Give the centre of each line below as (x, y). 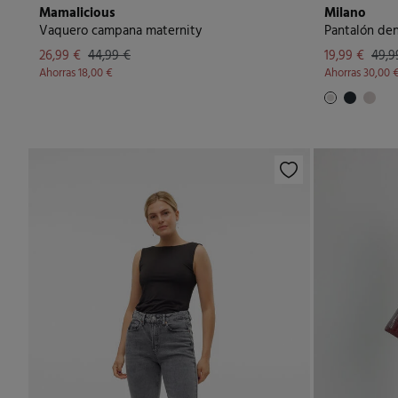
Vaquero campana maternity (120, 31)
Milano (345, 13)
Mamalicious (77, 13)
